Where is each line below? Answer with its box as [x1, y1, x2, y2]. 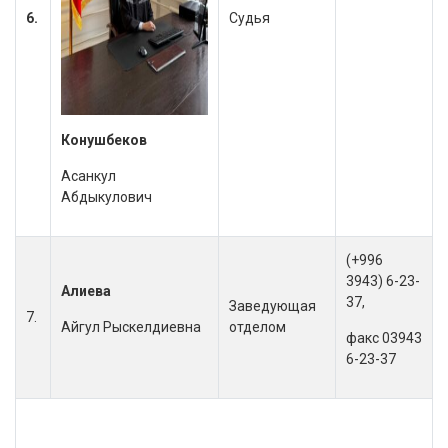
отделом [229, 319, 286, 335]
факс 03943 [346, 330, 422, 346]
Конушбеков [61, 132, 147, 148]
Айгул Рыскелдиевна [61, 319, 201, 335]
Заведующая [229, 298, 316, 314]
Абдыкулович [61, 189, 152, 205]
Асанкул [61, 168, 116, 184]
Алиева [61, 283, 111, 299]
